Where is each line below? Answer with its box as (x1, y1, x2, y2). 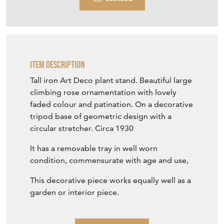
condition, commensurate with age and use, (30, 155, 188, 165)
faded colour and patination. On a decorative (30, 99, 193, 109)
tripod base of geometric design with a (30, 111, 171, 121)
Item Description (30, 59, 85, 70)
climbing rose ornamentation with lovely (30, 87, 176, 97)
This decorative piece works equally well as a (30, 175, 191, 185)
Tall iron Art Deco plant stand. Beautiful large (30, 75, 192, 85)
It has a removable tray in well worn (30, 143, 157, 153)
